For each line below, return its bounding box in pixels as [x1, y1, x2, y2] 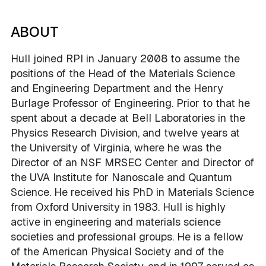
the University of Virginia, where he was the [11, 140, 221, 154]
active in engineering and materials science [11, 214, 221, 229]
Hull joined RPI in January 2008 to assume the [11, 51, 240, 65]
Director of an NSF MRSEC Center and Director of [11, 155, 254, 169]
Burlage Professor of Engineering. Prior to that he [11, 96, 250, 110]
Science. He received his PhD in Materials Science [11, 185, 254, 199]
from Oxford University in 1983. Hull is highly [11, 199, 226, 214]
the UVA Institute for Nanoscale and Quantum [11, 170, 232, 184]
